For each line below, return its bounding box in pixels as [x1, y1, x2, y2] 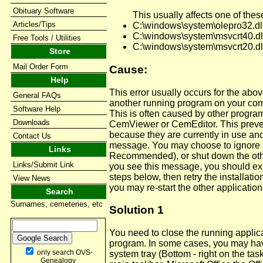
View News [13, 174, 50, 183]
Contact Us [13, 131, 51, 140]
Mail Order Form [13, 62, 68, 71]
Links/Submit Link [13, 160, 74, 169]
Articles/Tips [13, 20, 56, 29]
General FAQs [13, 91, 61, 100]
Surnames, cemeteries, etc [11, 200, 103, 208]
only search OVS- [35, 248, 93, 257]
